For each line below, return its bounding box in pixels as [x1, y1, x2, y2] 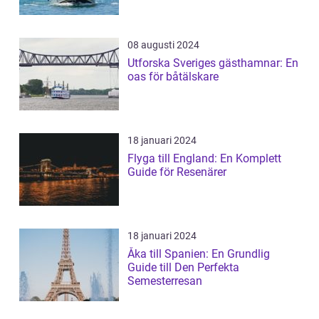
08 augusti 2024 [127, 38, 199, 51]
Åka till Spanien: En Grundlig [127, 246, 270, 261]
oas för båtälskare [127, 69, 219, 83]
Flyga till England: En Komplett [127, 151, 281, 165]
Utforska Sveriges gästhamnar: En [127, 56, 298, 70]
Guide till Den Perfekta [127, 260, 239, 274]
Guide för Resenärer [127, 164, 226, 179]
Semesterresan [127, 273, 202, 288]
